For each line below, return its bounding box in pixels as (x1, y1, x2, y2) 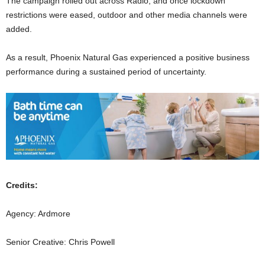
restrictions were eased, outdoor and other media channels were (6, 9, 247, 20)
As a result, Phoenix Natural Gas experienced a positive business (6, 52, 250, 62)
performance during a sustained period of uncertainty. (6, 66, 206, 76)
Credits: (6, 180, 38, 190)
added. (6, 24, 32, 34)
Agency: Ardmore (6, 208, 70, 218)
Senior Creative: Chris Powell (6, 237, 115, 247)
